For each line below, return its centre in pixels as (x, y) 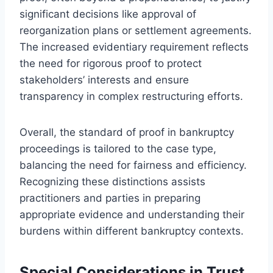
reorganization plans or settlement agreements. (136, 30)
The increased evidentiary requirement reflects (134, 47)
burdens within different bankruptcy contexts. (132, 231)
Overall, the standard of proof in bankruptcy (127, 132)
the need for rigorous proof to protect (111, 63)
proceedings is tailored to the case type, (118, 148)
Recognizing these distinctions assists (112, 181)
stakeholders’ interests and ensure (104, 80)
